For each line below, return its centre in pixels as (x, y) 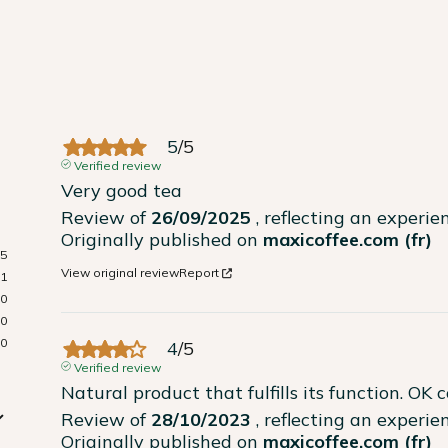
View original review (120, 273)
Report (199, 273)
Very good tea (122, 191)
